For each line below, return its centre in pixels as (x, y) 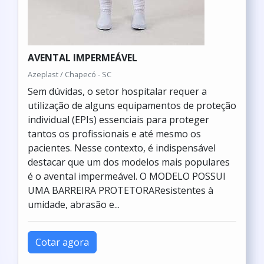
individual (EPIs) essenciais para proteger (118, 120)
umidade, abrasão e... (74, 204)
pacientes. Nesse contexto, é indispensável (122, 148)
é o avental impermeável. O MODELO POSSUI (127, 176)
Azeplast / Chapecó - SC (70, 74)
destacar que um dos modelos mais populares (129, 162)
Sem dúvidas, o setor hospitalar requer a (117, 91)
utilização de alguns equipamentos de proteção (132, 105)
